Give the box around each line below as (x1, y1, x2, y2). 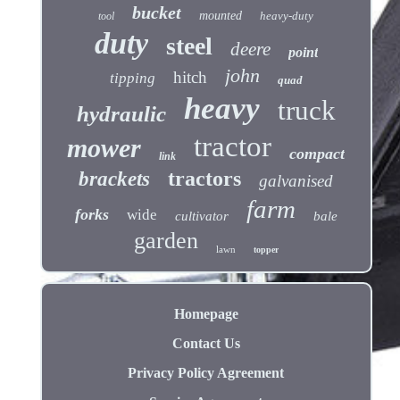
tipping (109, 70, 155, 87)
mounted (199, 9, 243, 23)
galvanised (259, 171, 334, 191)
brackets (79, 168, 151, 191)
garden (133, 228, 198, 254)
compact (289, 145, 346, 163)
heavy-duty (260, 9, 314, 23)
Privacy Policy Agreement (128, 365, 285, 381)
